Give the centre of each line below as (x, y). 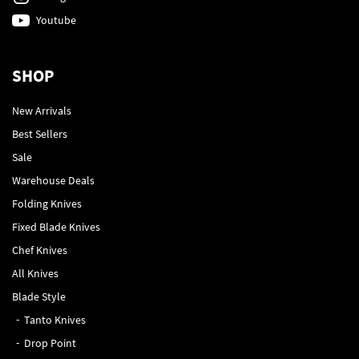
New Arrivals (42, 110)
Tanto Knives (55, 319)
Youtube (56, 20)
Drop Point (50, 343)
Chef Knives (40, 250)
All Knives (35, 273)
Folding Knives (47, 203)
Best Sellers (40, 133)
